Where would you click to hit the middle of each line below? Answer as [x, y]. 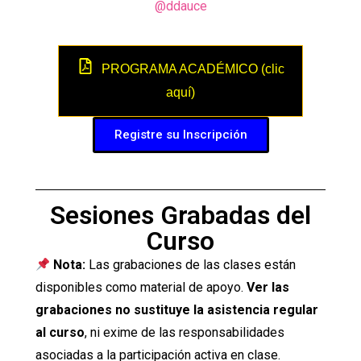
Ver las [268, 288]
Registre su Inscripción [180, 135]
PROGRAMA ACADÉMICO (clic [193, 69]
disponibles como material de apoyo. [141, 288]
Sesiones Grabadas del [180, 216]
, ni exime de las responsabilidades [185, 333]
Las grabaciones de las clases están [191, 265]
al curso [60, 333]
